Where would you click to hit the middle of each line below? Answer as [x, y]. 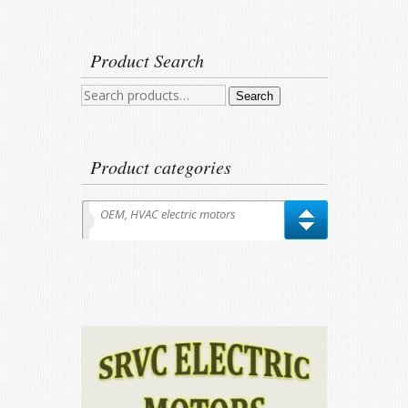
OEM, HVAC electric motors [168, 214]
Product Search [147, 61]
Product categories [161, 167]
